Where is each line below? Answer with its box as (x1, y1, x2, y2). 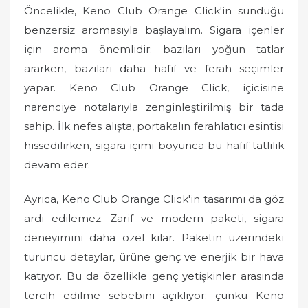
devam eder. (24, 157, 90, 171)
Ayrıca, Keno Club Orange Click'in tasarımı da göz (24, 192, 284, 206)
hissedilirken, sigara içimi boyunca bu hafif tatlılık (24, 138, 284, 152)
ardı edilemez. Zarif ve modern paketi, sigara (24, 212, 284, 225)
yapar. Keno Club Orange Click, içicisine (24, 80, 284, 94)
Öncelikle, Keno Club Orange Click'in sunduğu (24, 3, 284, 17)
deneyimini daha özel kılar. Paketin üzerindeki (24, 231, 284, 244)
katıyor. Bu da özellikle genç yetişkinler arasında (24, 269, 284, 283)
